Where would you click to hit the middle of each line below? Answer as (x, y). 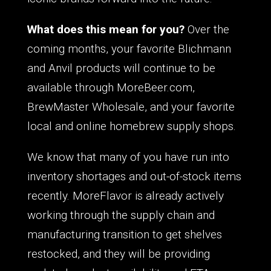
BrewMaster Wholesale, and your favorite (131, 106)
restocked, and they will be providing (118, 253)
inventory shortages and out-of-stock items (134, 176)
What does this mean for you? (106, 29)
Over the (207, 29)
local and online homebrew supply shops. (131, 126)
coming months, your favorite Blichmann (129, 48)
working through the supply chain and (121, 215)
